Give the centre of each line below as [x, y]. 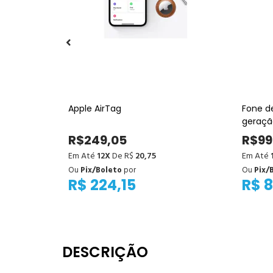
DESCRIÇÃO [105, 252]
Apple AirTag [95, 108]
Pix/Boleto [101, 170]
